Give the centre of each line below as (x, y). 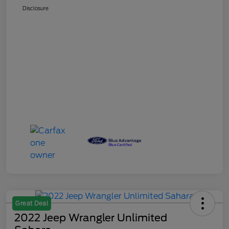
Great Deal (32, 203)
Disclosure (36, 8)
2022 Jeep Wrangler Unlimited (91, 217)
